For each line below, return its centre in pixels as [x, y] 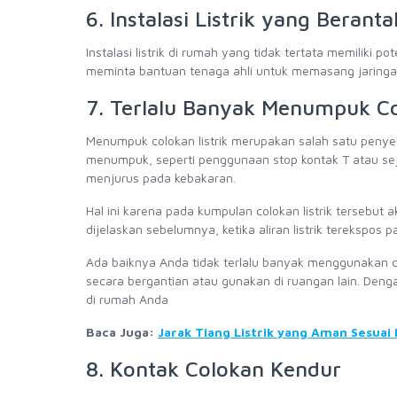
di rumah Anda [127, 299]
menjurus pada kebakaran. [163, 178]
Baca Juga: [122, 332]
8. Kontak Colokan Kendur [214, 369]
